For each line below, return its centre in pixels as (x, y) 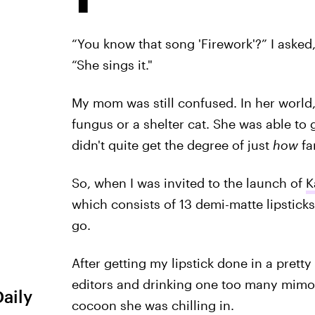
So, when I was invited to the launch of (188, 183)
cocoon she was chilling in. (153, 305)
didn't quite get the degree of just (172, 145)
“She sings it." (112, 65)
